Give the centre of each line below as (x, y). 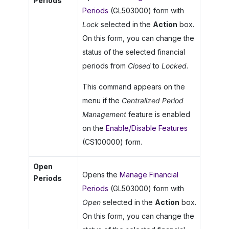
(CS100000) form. (112, 142)
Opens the (101, 175)
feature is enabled (158, 114)
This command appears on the (133, 87)
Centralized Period (152, 101)
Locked (174, 66)
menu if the (102, 101)
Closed (139, 66)
